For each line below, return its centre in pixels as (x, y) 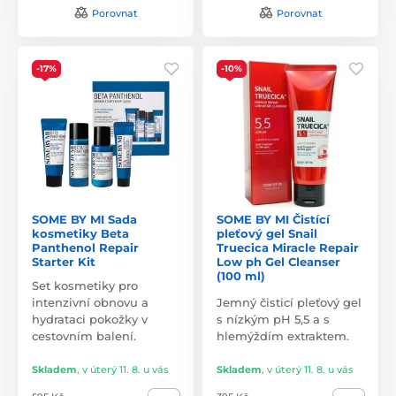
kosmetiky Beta (80, 233)
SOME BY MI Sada (84, 219)
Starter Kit (64, 261)
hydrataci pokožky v (90, 319)
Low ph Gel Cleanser (278, 261)
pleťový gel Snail (267, 233)
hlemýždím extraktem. (283, 335)
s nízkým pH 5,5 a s (273, 319)
